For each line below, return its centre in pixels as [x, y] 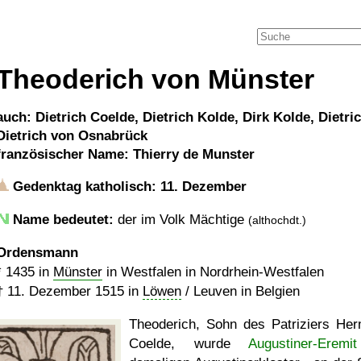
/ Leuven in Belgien [241, 291]
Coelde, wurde [189, 344]
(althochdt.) [277, 220]
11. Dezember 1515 [66, 291]
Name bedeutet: [63, 220]
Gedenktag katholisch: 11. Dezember [128, 187]
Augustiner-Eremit [303, 344]
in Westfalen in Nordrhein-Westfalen [213, 272]
